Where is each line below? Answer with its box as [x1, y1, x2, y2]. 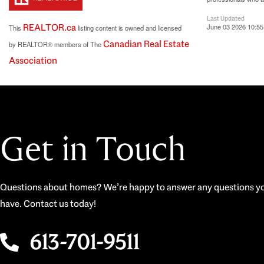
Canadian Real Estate [103, 38, 189, 51]
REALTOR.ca [23, 21, 76, 34]
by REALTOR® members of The [9, 39, 103, 49]
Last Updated [207, 14, 245, 23]
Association [9, 54, 57, 67]
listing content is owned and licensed [76, 23, 181, 33]
